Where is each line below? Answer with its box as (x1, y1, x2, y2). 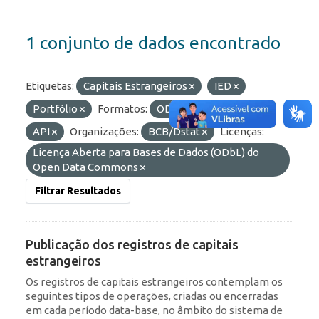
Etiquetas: (26, 80, 74, 93)
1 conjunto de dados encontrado (26, 33, 281, 53)
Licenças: (220, 125, 264, 138)
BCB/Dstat (148, 125, 202, 138)
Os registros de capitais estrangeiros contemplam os (26, 276, 283, 288)
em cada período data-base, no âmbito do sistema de (26, 304, 283, 317)
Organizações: (70, 125, 139, 138)
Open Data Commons (33, 161, 140, 174)
